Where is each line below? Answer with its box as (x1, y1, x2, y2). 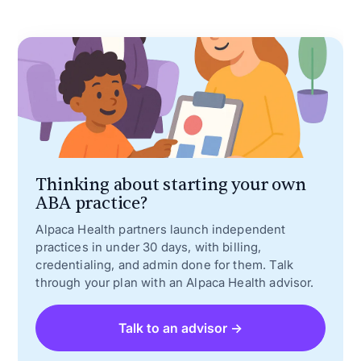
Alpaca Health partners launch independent (35, 222, 286, 237)
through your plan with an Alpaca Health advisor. (35, 275, 314, 290)
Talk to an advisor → (118, 319, 243, 336)
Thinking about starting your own (35, 173, 306, 196)
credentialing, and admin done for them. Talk (35, 257, 293, 272)
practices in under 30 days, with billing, (35, 239, 262, 255)
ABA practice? (35, 192, 147, 214)
